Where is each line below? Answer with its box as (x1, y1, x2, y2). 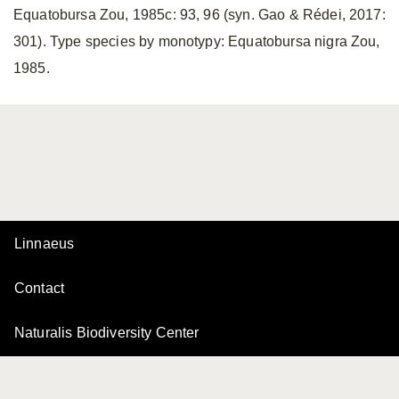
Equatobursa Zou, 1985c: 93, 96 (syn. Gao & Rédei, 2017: (13, 7, 386, 22)
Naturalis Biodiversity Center (14, 325, 199, 340)
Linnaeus (14, 236, 75, 251)
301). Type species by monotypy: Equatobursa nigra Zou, (13, 34, 380, 49)
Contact (14, 281, 65, 296)
